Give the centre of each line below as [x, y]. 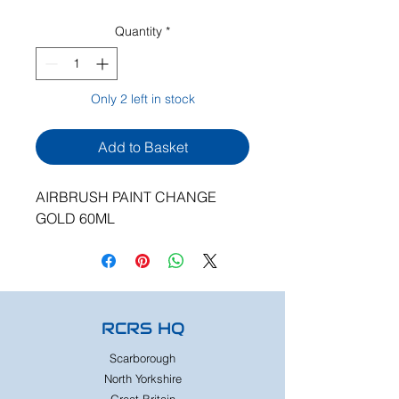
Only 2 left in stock [142, 99]
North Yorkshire [142, 379]
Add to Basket [142, 147]
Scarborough [142, 358]
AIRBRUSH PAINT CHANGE [126, 197]
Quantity [138, 31]
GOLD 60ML [75, 218]
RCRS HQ [142, 328]
